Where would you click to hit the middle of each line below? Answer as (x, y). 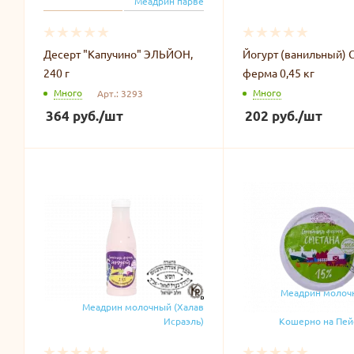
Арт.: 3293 (120, 93)
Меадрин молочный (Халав (143, 306)
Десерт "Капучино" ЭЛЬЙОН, (118, 53)
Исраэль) (183, 320)
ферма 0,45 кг (278, 72)
